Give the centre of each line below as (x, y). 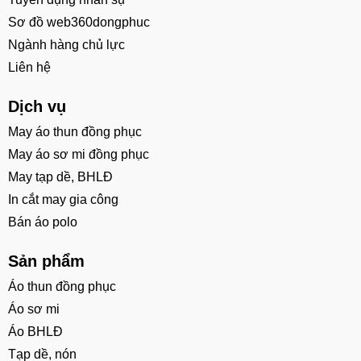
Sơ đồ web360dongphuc (79, 22)
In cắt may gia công (63, 199)
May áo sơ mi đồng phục (79, 154)
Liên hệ (29, 67)
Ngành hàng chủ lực (66, 44)
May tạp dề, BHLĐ (60, 176)
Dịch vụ (37, 106)
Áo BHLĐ (35, 331)
